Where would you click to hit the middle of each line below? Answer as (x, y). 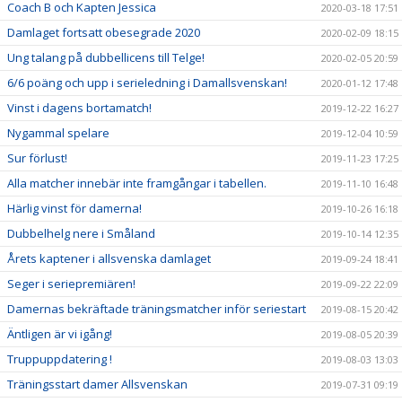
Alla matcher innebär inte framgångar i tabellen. (137, 183)
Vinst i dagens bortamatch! (79, 108)
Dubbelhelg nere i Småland (81, 233)
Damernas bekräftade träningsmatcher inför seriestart (157, 309)
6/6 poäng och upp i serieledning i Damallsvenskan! (147, 83)
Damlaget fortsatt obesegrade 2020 (104, 32)
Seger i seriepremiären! (71, 284)
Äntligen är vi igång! (60, 334)
